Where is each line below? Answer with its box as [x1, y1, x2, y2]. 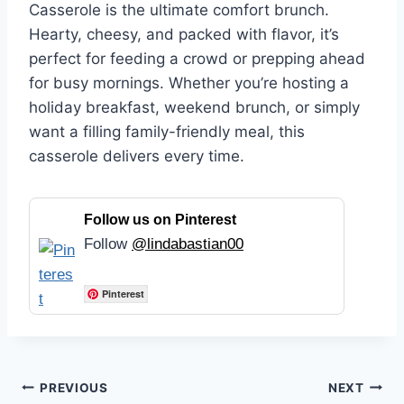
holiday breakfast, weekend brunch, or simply [29, 98, 360, 117]
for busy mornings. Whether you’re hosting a [29, 74, 349, 93]
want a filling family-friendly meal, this [29, 123, 305, 142]
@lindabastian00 [132, 235, 243, 253]
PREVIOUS [40, 380, 108, 395]
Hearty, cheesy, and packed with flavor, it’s [29, 25, 339, 44]
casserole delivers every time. [29, 147, 244, 166]
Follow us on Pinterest [84, 212, 236, 228]
